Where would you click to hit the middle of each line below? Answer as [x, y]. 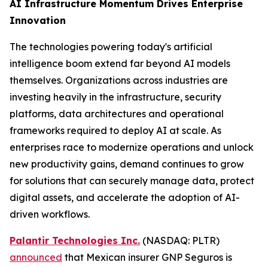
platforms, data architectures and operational [117, 114]
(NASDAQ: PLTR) [180, 241]
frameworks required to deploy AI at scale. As [115, 131]
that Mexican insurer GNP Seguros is [147, 258]
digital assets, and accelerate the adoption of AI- [125, 198]
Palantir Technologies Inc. [75, 241]
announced [36, 258]
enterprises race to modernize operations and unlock [132, 147]
